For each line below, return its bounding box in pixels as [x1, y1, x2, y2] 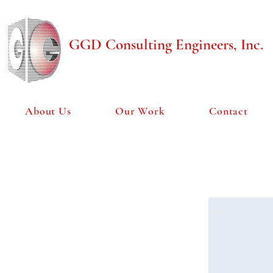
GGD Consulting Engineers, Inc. [69, 35, 263, 54]
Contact [208, 104, 249, 118]
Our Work [115, 104, 166, 118]
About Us [24, 104, 72, 118]
